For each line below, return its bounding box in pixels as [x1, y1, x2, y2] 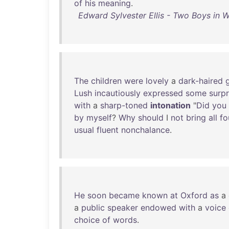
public [81, 202, 105, 213]
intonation [150, 100, 191, 110]
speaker [107, 202, 138, 213]
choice [74, 215, 100, 225]
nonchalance [121, 125, 170, 135]
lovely [146, 76, 169, 86]
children [91, 76, 122, 86]
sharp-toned [100, 100, 148, 110]
